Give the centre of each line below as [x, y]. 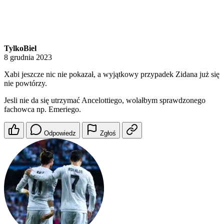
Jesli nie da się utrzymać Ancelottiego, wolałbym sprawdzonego [105, 100]
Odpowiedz [60, 133]
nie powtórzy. [25, 83]
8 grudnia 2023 [28, 57]
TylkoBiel [20, 48]
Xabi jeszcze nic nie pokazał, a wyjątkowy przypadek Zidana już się [112, 74]
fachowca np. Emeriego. [42, 109]
